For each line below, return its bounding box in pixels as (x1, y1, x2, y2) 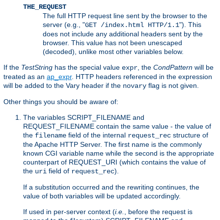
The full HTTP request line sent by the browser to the (43, 11, 207, 20)
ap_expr (47, 72, 72, 81)
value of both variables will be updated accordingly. (23, 192, 181, 200)
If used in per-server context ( (23, 207, 115, 216)
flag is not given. (146, 81, 199, 89)
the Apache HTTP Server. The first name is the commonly (23, 140, 202, 148)
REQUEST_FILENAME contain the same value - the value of (23, 122, 211, 130)
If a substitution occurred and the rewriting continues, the (23, 183, 199, 191)
